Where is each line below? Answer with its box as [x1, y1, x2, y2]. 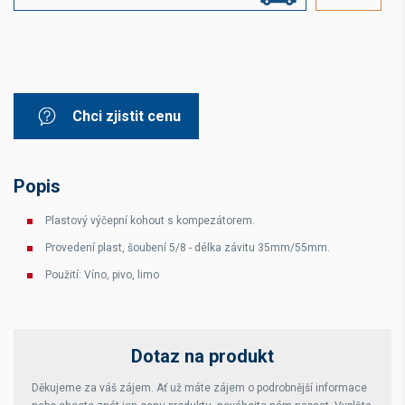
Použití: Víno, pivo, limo [45, 268, 159, 281]
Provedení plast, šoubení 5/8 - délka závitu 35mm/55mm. [45, 241, 330, 254]
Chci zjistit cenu [72, 108, 181, 125]
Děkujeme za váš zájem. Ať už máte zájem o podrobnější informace [32, 381, 367, 394]
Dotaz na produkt [131, 345, 274, 367]
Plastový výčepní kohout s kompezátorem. [45, 214, 255, 227]
